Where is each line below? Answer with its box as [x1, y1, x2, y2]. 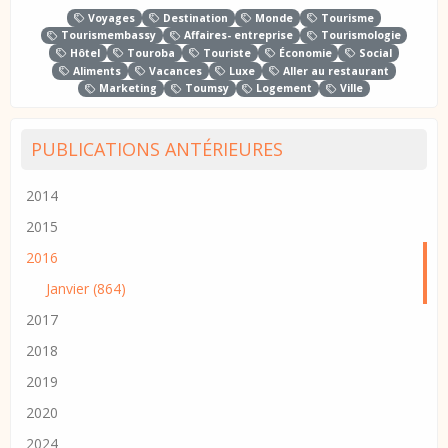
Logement [253, 81, 313, 96]
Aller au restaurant [279, 63, 389, 78]
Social [356, 45, 393, 60]
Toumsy [181, 81, 229, 96]
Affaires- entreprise [181, 28, 293, 43]
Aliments [70, 63, 122, 78]
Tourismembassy [58, 28, 157, 43]
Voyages [85, 10, 136, 25]
